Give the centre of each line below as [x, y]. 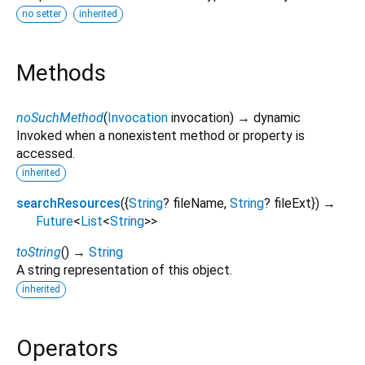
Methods [61, 73]
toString [39, 252]
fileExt [292, 203]
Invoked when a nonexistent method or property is [161, 135]
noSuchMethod [60, 117]
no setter [42, 14]
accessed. [46, 153]
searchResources [68, 203]
